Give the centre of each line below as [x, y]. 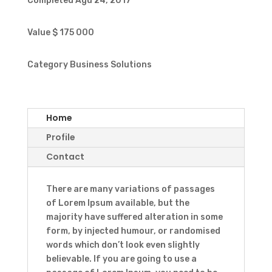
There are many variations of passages [130, 189]
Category [48, 65]
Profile [60, 138]
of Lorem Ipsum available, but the [117, 203]
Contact [65, 157]
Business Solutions [110, 65]
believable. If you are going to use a [121, 259]
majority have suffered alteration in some [134, 217]
